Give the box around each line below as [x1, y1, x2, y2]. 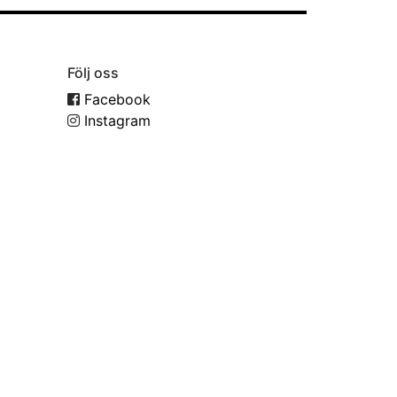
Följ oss [67, 64, 119, 82]
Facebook [80, 90, 151, 109]
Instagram [80, 112, 151, 130]
